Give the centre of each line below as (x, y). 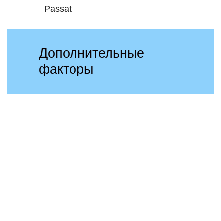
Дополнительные (92, 53)
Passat (58, 9)
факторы (66, 69)
